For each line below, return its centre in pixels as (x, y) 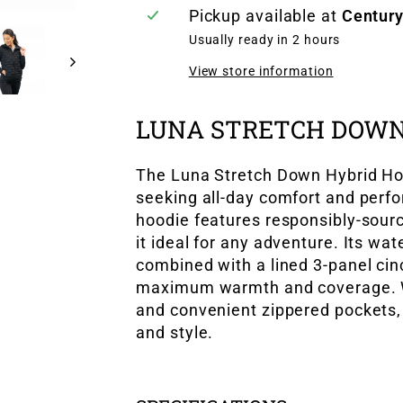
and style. (175, 332)
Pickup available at (265, 16)
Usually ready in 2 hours (264, 40)
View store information (261, 72)
